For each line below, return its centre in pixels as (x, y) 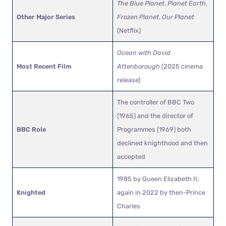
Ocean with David (144, 52)
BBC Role (31, 129)
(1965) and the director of (155, 116)
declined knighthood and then (162, 143)
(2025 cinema (181, 66)
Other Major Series (46, 17)
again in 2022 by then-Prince (161, 192)
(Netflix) (129, 30)
